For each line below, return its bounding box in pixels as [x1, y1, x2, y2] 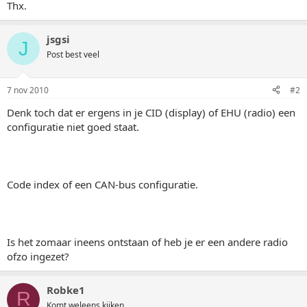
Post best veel [47, 49, 99, 61]
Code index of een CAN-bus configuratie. [7, 177, 198, 191]
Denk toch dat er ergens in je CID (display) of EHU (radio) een [7, 105, 295, 119]
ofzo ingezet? [7, 249, 69, 263]
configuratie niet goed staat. [7, 119, 139, 134]
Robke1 [47, 282, 85, 297]
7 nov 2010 [7, 84, 49, 96]
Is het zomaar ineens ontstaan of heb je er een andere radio [7, 234, 288, 249]
